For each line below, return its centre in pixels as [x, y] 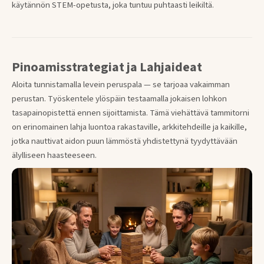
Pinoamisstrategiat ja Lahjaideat [107, 67]
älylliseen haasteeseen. [54, 155]
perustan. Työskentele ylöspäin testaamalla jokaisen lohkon [119, 98]
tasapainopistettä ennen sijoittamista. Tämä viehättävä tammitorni [131, 113]
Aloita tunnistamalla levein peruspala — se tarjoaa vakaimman [121, 84]
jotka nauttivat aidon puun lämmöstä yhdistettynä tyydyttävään [125, 141]
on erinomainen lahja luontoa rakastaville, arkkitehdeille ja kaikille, [129, 127]
